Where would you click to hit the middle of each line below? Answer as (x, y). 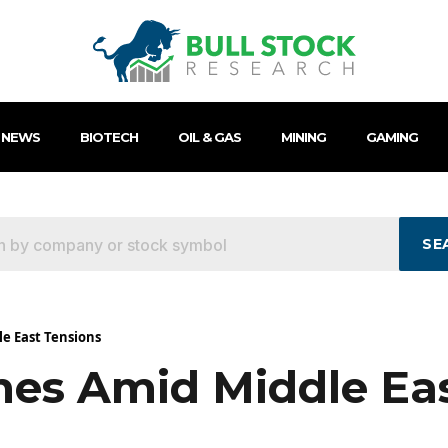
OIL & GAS (209, 137)
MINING (303, 137)
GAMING (391, 137)
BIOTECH (108, 137)
